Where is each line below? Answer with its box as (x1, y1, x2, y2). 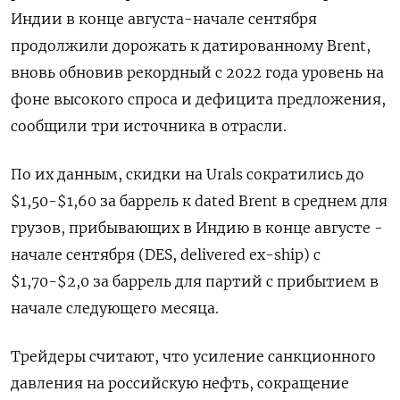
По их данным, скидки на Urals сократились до (11, 164, 364, 183)
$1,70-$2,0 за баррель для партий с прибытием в (11, 271, 379, 290)
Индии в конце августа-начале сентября (11, 9, 317, 28)
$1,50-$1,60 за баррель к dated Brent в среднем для (11, 191, 387, 210)
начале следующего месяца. (11, 298, 219, 317)
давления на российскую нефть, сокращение (11, 373, 349, 392)
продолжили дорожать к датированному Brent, (11, 36, 371, 54)
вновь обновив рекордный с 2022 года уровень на (11, 62, 384, 81)
